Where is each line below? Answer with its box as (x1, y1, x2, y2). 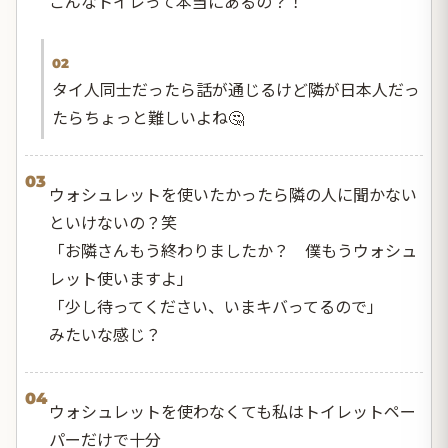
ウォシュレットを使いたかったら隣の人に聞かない (49, 181, 417, 206)
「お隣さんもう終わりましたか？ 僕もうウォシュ (49, 237, 417, 262)
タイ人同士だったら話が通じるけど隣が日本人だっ (52, 76, 420, 101)
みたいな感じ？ (49, 321, 161, 346)
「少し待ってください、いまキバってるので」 (49, 293, 383, 318)
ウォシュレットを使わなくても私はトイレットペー (49, 398, 416, 423)
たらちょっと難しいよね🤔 (52, 104, 244, 129)
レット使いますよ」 (49, 265, 193, 290)
